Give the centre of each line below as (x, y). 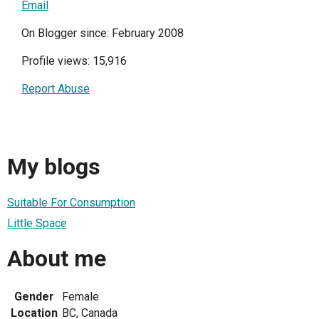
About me (57, 259)
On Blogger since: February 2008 (103, 33)
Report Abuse (56, 88)
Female (80, 296)
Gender (34, 296)
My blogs (54, 167)
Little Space (37, 223)
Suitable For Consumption (71, 202)
